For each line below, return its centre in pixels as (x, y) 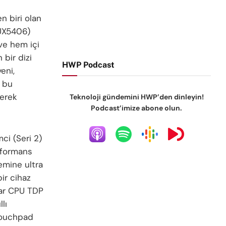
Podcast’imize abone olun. (137, 108)
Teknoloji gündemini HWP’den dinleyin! (136, 97)
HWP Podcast (89, 65)
